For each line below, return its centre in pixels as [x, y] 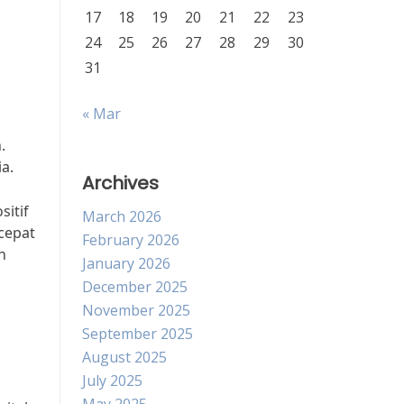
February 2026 [131, 240]
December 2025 [135, 287]
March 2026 [122, 216]
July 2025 [112, 381]
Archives [120, 183]
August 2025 [124, 357]
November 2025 [136, 310]
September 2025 [138, 334]
